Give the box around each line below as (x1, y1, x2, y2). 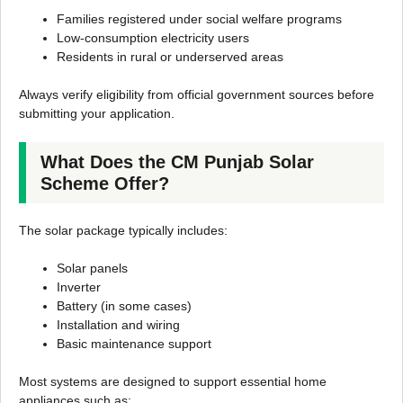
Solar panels (57, 261, 128, 276)
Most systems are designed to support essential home (19, 374, 327, 390)
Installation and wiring (57, 318, 180, 333)
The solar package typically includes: (19, 223, 228, 238)
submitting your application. (19, 106, 175, 121)
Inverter (57, 280, 101, 295)
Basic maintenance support (57, 336, 211, 352)
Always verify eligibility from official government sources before (19, 87, 374, 103)
